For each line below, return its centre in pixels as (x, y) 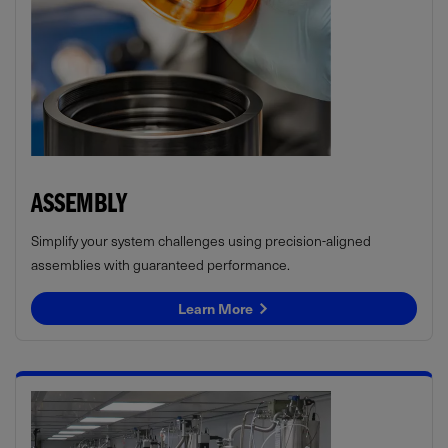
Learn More (217, 308)
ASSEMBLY (79, 207)
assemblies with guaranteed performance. (160, 264)
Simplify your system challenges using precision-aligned (201, 240)
